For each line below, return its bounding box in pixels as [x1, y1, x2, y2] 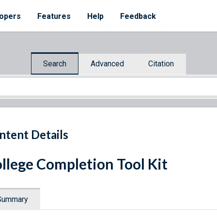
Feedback [120, 12, 156, 21]
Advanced [91, 59, 124, 68]
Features [37, 12, 71, 21]
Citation [148, 59, 174, 68]
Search [43, 59, 66, 68]
